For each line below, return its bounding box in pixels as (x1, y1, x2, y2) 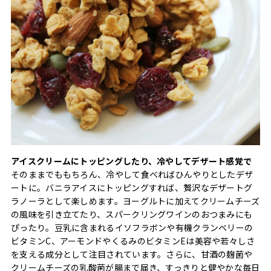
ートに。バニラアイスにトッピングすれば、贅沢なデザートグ (11, 181, 253, 194)
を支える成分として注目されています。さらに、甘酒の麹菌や (11, 247, 253, 260)
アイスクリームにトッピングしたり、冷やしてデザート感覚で (11, 154, 252, 167)
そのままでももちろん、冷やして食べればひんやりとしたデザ (11, 168, 253, 180)
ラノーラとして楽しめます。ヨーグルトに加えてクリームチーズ (11, 194, 260, 207)
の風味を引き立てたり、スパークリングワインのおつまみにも (11, 207, 253, 220)
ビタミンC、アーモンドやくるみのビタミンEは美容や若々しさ (11, 234, 255, 247)
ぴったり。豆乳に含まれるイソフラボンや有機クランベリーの (11, 221, 253, 233)
